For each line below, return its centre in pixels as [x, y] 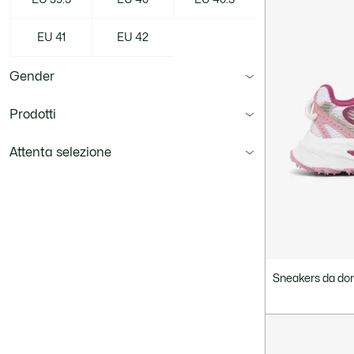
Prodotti [33, 115]
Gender [32, 77]
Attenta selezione [60, 153]
